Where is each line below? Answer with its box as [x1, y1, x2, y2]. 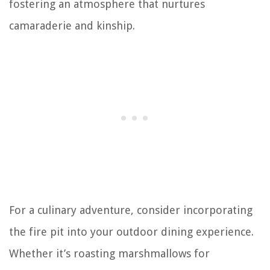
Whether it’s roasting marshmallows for [9, 247, 210, 260]
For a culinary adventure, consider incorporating [9, 204, 253, 216]
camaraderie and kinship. [9, 19, 135, 32]
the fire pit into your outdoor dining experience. [9, 225, 254, 238]
